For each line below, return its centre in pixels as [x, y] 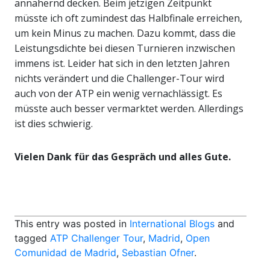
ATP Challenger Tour [96, 238]
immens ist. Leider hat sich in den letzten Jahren [122, 64]
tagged [32, 238]
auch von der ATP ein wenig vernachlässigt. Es [118, 94]
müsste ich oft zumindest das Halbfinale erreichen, [128, 18]
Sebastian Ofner [158, 253]
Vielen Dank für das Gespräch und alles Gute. [123, 157]
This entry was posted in [72, 224]
